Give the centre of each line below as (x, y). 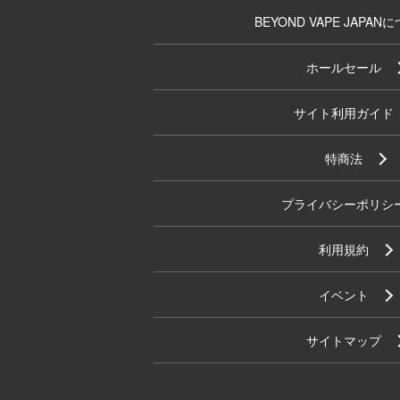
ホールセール (343, 67)
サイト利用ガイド (343, 112)
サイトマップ (343, 340)
